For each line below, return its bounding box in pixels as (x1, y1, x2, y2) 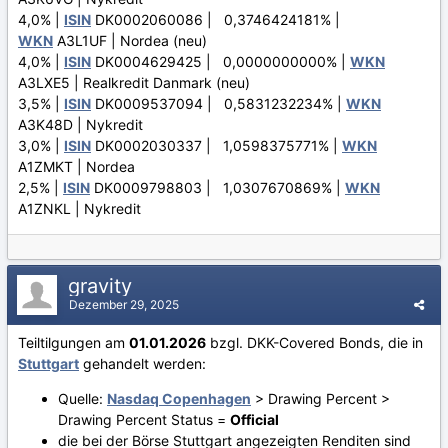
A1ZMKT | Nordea (18, 157, 135, 175)
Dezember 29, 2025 (69, 296, 179, 312)
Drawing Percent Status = (58, 410, 230, 428)
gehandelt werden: (79, 354, 206, 372)
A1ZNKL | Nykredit (18, 199, 141, 217)
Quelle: (58, 389, 107, 407)
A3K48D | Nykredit (18, 115, 143, 133)
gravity (68, 273, 138, 298)
